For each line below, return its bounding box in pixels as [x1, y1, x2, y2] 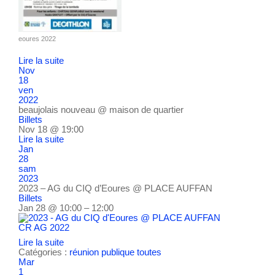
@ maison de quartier [98, 104, 184, 115]
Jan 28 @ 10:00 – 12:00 [18, 203, 114, 214]
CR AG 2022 [18, 222, 69, 233]
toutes [137, 246, 161, 257]
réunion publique [69, 246, 134, 257]
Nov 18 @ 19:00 [18, 124, 83, 135]
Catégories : [18, 246, 69, 257]
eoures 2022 [18, 34, 56, 42]
